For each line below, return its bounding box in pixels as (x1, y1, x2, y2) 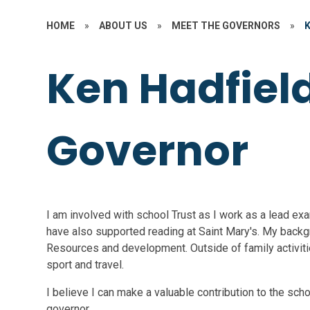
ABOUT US (99, 20, 148, 31)
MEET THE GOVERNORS (172, 20, 281, 31)
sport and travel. (46, 258, 125, 271)
